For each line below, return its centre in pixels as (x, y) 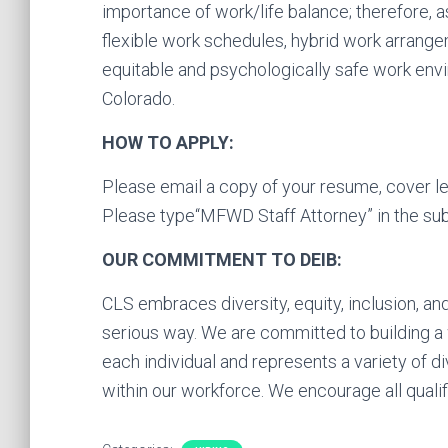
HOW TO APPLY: (168, 142)
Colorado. (138, 98)
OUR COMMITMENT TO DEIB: (222, 259)
